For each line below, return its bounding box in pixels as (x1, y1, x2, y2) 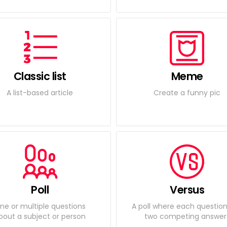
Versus (170, 182, 205, 197)
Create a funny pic (154, 87, 221, 98)
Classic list (13, 69, 66, 84)
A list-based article (7, 87, 73, 98)
